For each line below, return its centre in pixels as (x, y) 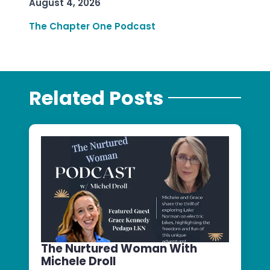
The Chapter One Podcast (92, 27)
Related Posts (96, 98)
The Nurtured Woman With (119, 248)
